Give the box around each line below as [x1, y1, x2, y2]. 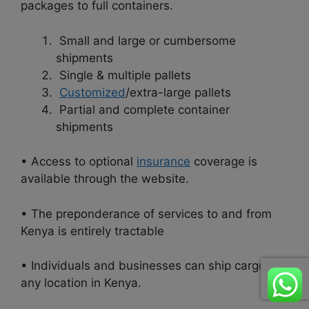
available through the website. [21, 172, 189, 186]
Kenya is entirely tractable [21, 223, 164, 238]
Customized [59, 85, 126, 99]
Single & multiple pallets [56, 68, 191, 82]
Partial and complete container [56, 102, 230, 117]
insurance [137, 154, 190, 169]
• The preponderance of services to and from [21, 206, 272, 221]
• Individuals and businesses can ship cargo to [21, 259, 280, 273]
